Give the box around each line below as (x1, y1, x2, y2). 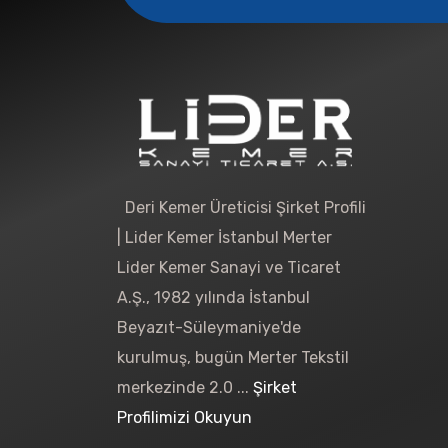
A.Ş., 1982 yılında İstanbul (117, 287, 310, 307)
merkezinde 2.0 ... (117, 377, 253, 397)
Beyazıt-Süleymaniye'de (117, 317, 301, 337)
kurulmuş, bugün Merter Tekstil (117, 347, 349, 367)
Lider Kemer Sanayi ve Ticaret (117, 257, 341, 277)
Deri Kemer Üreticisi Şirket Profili (117, 197, 366, 217)
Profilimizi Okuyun (117, 407, 252, 427)
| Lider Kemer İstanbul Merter (117, 227, 332, 247)
